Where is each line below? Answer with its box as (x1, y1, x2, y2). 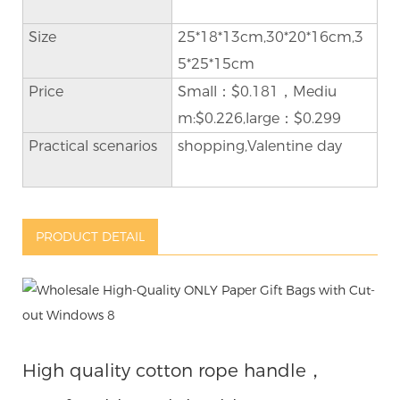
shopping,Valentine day (177, 137, 342, 154)
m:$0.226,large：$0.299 (177, 109, 341, 127)
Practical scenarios (28, 137, 157, 154)
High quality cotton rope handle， (22, 359, 324, 381)
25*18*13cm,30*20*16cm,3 (177, 28, 363, 46)
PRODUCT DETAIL (36, 228, 145, 245)
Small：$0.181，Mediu (177, 82, 337, 100)
